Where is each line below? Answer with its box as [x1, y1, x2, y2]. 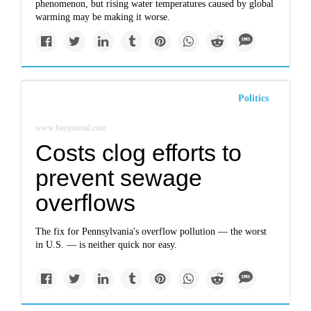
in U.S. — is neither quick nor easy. [35, 239, 178, 250]
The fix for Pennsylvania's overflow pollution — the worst [35, 226, 267, 237]
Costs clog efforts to [35, 140, 242, 166]
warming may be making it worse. [35, 12, 171, 22]
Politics [237, 93, 269, 103]
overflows [35, 190, 136, 216]
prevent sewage [35, 165, 203, 191]
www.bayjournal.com [35, 123, 107, 133]
